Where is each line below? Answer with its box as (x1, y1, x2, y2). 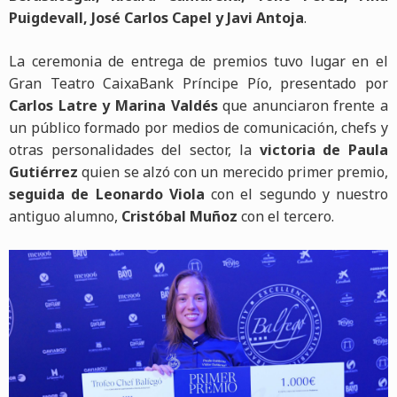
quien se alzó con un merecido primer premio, (82, 161, 388, 182)
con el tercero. (241, 206, 334, 226)
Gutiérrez (9, 161, 82, 182)
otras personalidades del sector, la (9, 139, 260, 160)
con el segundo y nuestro (204, 183, 388, 204)
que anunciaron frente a (217, 95, 388, 115)
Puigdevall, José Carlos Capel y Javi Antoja (9, 7, 304, 27)
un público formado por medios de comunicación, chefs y (9, 117, 388, 137)
